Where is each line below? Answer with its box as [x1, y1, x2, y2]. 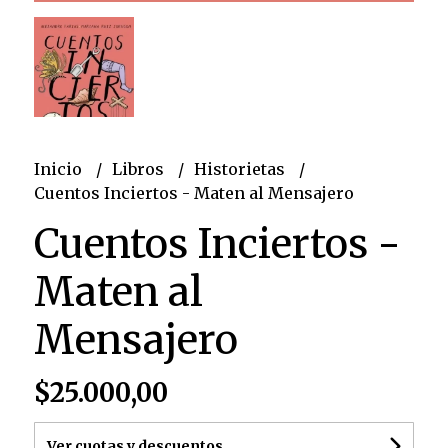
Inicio [33, 158, 86, 179]
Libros [111, 158, 168, 179]
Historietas [193, 158, 289, 179]
